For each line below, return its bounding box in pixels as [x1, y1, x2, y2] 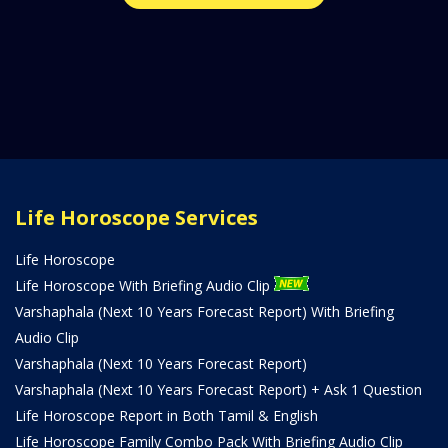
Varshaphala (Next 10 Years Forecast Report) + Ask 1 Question [15, 379, 422, 399]
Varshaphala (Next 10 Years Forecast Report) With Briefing [15, 301, 394, 321]
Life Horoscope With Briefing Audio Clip [15, 275, 274, 295]
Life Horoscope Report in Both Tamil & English [15, 405, 318, 425]
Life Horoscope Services [15, 203, 258, 231]
